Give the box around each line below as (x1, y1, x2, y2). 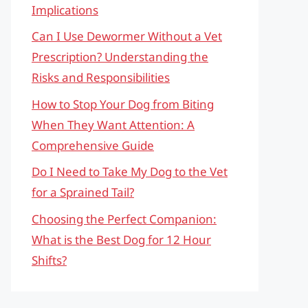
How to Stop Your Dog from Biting (32, 96, 214, 112)
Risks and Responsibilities (32, 69, 170, 85)
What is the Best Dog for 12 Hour (32, 231, 211, 247)
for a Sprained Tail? (32, 184, 134, 200)
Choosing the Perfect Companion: (32, 210, 217, 227)
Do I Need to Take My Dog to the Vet (32, 164, 228, 179)
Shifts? (32, 252, 67, 268)
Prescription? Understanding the (32, 49, 208, 65)
